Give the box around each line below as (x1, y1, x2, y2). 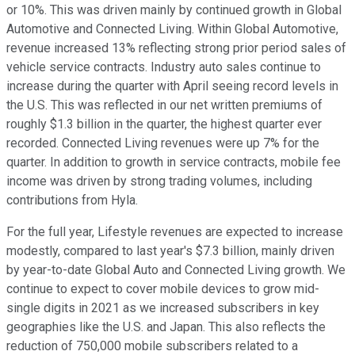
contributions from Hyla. (6, 193, 138, 208)
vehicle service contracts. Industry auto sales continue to (6, 59, 321, 75)
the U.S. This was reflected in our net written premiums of (6, 97, 323, 113)
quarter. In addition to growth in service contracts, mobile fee (6, 155, 341, 170)
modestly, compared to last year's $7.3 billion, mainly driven (6, 243, 334, 259)
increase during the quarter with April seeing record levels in (6, 78, 338, 94)
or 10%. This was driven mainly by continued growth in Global (6, 2, 342, 18)
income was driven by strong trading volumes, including (6, 174, 312, 189)
